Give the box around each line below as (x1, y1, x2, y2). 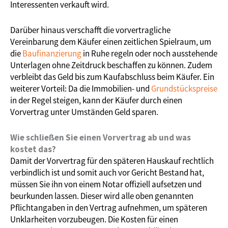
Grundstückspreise (151, 83, 217, 95)
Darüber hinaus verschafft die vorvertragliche (10, 24, 170, 36)
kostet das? (10, 144, 56, 155)
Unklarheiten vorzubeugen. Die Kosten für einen (10, 214, 178, 225)
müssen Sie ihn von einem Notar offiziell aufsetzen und (10, 179, 202, 190)
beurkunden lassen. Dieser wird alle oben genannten (10, 190, 193, 202)
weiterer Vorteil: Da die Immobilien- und (10, 83, 151, 95)
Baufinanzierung (22, 48, 81, 60)
